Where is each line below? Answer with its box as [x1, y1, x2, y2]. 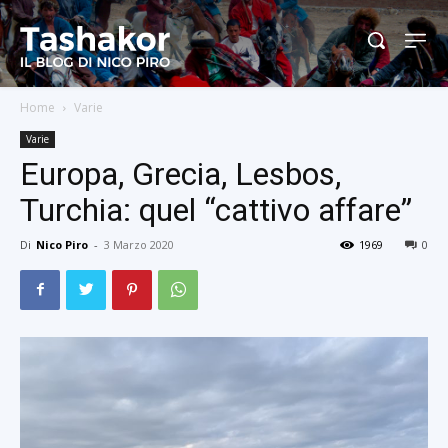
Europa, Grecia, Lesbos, [20, 154, 341, 193]
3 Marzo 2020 [104, 236, 174, 252]
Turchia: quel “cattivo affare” [20, 190, 412, 229]
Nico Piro [36, 236, 88, 252]
